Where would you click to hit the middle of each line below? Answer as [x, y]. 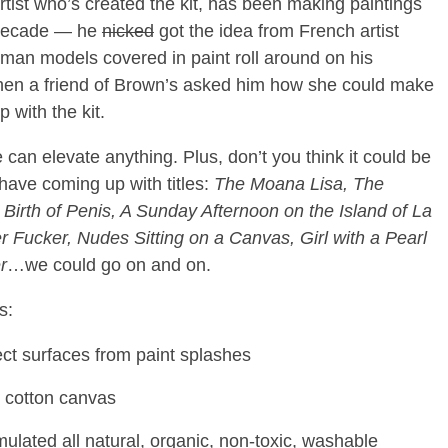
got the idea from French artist [276, 30]
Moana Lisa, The [316, 183]
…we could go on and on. [108, 264]
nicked [127, 30]
